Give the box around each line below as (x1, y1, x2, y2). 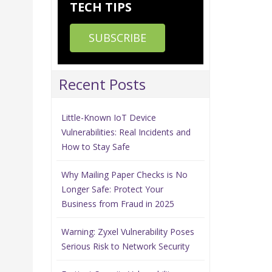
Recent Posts (58, 73, 146, 94)
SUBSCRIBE (88, 30, 146, 45)
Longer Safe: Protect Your (61, 183, 163, 195)
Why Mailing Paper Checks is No (61, 168, 188, 180)
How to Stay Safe (61, 140, 130, 152)
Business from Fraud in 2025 (61, 197, 174, 209)
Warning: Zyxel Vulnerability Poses (61, 225, 194, 237)
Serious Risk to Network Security (61, 240, 189, 252)
